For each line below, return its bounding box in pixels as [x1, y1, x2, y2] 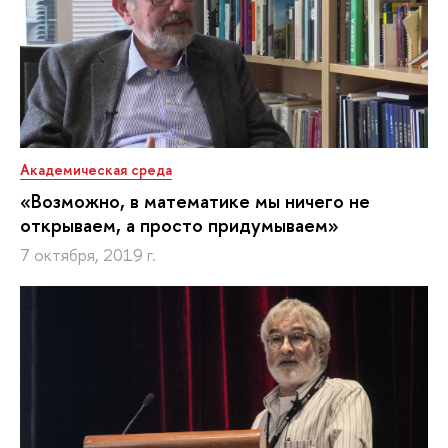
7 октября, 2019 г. [20, 244, 156, 267]
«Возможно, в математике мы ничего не [20, 188, 370, 215]
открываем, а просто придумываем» [20, 212, 339, 239]
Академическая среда [20, 160, 172, 180]
